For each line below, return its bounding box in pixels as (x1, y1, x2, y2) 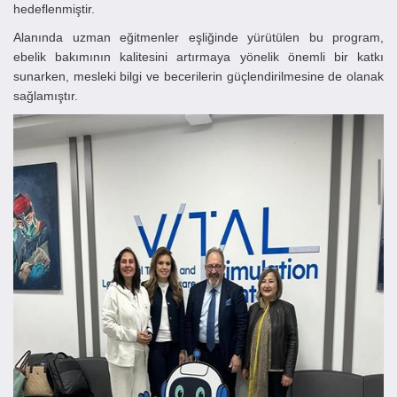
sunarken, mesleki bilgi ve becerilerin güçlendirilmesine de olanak (13, 69, 384, 83)
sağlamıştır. (13, 89, 78, 103)
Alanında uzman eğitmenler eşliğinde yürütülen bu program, (13, 30, 384, 44)
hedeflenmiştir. (13, 2, 95, 16)
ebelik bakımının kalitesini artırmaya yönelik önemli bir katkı (13, 50, 384, 64)
